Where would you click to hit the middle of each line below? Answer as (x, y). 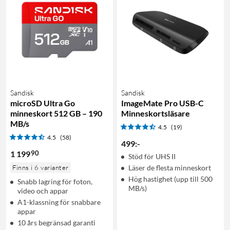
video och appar (43, 190)
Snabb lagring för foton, (55, 181)
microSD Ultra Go (43, 103)
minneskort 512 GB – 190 (56, 113)
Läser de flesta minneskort (170, 167)
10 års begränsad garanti (56, 222)
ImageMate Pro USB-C (162, 103)
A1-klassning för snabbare (59, 202)
